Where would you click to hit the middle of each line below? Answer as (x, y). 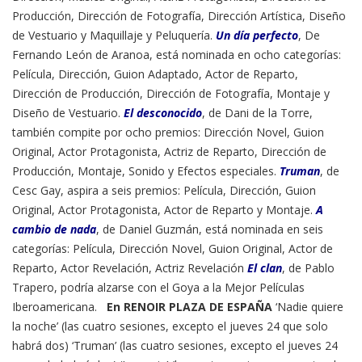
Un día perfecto (257, 36)
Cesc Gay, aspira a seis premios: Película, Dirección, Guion (164, 191)
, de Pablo (308, 268)
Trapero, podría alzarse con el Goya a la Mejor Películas (158, 288)
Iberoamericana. (59, 307)
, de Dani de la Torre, (257, 113)
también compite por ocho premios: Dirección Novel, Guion (168, 133)
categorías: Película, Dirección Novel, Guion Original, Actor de (173, 249)
